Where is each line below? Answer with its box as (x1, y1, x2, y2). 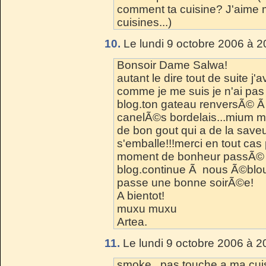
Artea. (117, 215, 147, 228)
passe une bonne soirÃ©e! (117, 176, 254, 189)
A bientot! (117, 189, 164, 202)
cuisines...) (117, 15, 172, 28)
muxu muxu (117, 202, 177, 215)
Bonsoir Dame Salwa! (117, 58, 227, 71)
